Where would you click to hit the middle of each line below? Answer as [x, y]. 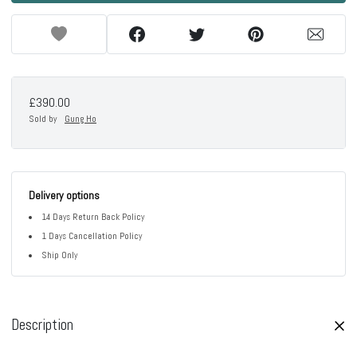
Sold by [43, 118]
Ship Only [60, 255]
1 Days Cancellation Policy [92, 236]
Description [42, 324]
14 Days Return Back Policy [93, 217]
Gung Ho [80, 118]
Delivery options [64, 196]
